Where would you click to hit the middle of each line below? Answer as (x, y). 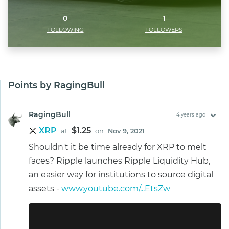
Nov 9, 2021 (126, 131)
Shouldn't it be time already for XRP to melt (118, 147)
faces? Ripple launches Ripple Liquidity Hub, (119, 161)
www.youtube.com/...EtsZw (116, 189)
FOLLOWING (65, 30)
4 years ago (191, 115)
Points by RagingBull (56, 85)
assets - (45, 189)
